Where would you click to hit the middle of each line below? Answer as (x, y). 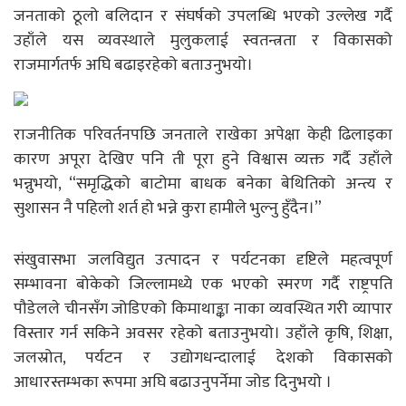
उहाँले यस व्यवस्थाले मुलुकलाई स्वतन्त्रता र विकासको (203, 40)
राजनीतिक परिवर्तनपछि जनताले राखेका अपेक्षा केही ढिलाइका (203, 135)
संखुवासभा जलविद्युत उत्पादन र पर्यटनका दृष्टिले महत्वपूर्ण (203, 260)
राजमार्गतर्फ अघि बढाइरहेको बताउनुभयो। (133, 65)
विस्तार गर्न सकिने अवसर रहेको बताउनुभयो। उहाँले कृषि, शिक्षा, (203, 333)
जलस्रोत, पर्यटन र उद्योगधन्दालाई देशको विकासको (203, 358)
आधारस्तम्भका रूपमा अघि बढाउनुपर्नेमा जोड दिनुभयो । (173, 382)
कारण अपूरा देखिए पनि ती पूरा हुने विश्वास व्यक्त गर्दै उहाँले (203, 159)
